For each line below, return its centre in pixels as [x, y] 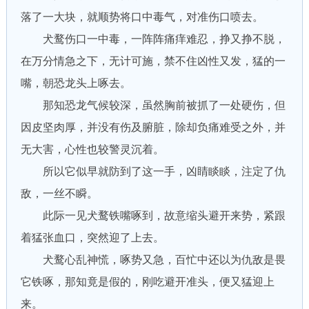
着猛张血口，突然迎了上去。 [92, 238]
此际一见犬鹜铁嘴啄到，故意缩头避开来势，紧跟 [153, 216]
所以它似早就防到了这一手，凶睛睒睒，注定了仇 [153, 171]
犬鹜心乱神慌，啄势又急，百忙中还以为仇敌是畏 [153, 260]
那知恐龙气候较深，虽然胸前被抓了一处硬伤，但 [153, 105]
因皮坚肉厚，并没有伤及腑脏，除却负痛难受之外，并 [153, 127]
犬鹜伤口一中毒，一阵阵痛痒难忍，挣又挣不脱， [153, 39]
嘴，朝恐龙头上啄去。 [76, 83]
